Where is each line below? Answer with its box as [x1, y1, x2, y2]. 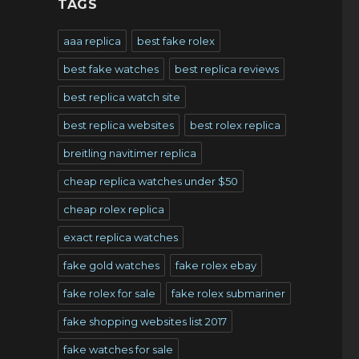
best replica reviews [174, 63, 279, 75]
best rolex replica [189, 119, 280, 131]
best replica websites [63, 119, 174, 131]
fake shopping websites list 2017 [63, 315, 227, 328]
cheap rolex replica [63, 203, 164, 216]
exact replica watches [63, 231, 178, 244]
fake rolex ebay [175, 259, 256, 272]
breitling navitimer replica [63, 147, 196, 159]
